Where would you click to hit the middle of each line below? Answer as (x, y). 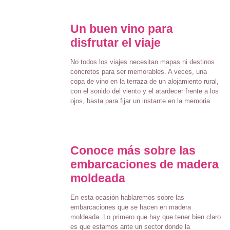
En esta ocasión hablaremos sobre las (127, 197)
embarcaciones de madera (144, 164)
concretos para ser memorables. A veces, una (138, 72)
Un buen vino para (121, 29)
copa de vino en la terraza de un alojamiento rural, (144, 81)
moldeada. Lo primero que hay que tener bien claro (145, 217)
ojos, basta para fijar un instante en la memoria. (141, 101)
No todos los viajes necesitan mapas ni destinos (142, 62)
